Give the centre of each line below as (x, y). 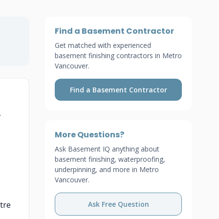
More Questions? (89, 135)
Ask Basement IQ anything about (107, 149)
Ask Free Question (118, 204)
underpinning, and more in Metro (107, 169)
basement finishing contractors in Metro (118, 55)
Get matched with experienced (103, 45)
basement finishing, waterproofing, (110, 159)
